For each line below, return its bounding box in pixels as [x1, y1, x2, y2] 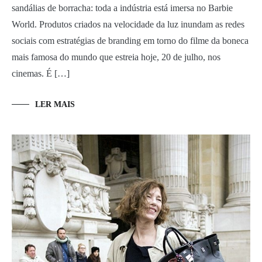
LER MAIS [35, 100, 75, 109]
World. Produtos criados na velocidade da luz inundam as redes [12, 19, 244, 30]
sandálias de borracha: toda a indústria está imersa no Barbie [12, 3, 233, 13]
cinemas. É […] [12, 68, 70, 79]
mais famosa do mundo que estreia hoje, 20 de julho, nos [12, 52, 220, 63]
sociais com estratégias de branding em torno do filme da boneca [12, 36, 249, 46]
